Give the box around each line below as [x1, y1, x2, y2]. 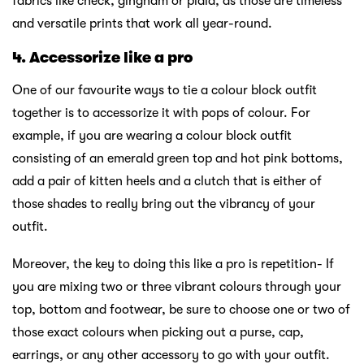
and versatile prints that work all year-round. [12, 16, 272, 32]
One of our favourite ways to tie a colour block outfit [12, 83, 317, 98]
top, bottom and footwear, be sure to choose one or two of [12, 302, 350, 318]
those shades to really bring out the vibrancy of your [12, 197, 315, 212]
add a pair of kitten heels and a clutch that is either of [12, 174, 322, 189]
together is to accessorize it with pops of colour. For [12, 106, 310, 121]
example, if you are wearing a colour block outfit [12, 128, 292, 144]
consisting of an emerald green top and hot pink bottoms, [12, 151, 343, 167]
